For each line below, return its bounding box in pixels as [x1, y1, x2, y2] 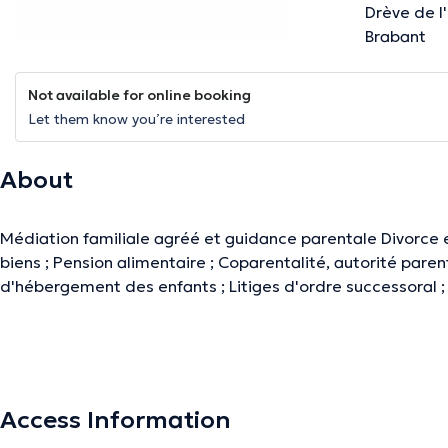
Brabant [365, 26, 426, 47]
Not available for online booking [28, 86, 251, 105]
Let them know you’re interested [28, 110, 245, 129]
